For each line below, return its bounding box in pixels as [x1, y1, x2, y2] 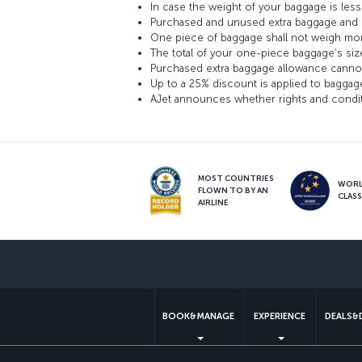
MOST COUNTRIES [197, 173, 274, 183]
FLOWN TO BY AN [197, 185, 268, 196]
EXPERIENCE [254, 311, 305, 322]
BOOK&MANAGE [162, 311, 235, 322]
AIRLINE [197, 197, 229, 208]
